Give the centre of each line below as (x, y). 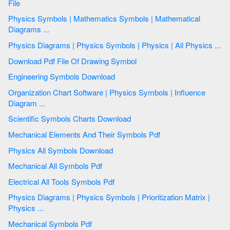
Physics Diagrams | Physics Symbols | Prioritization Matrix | (23, 197)
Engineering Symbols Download (83, 76)
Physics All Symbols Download (81, 150)
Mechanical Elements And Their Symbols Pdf (140, 134)
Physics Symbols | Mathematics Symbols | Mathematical (39, 18)
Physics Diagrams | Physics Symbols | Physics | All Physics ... (218, 45)
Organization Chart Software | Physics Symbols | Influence (59, 92)
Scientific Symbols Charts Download (115, 119)
